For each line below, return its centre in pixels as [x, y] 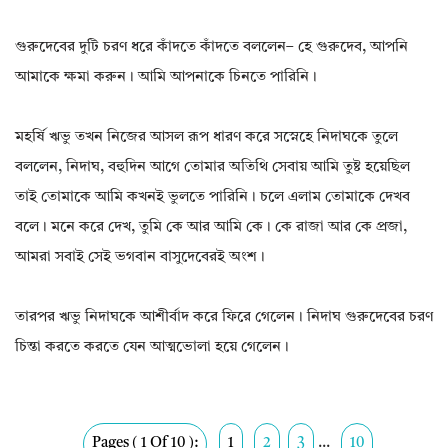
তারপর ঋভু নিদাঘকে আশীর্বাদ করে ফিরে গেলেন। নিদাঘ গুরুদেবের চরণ [224, 318]
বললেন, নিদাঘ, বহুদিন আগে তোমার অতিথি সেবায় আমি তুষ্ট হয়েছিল [212, 168]
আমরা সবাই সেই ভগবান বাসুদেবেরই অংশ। [140, 258]
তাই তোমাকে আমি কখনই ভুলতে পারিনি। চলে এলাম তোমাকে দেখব [212, 198]
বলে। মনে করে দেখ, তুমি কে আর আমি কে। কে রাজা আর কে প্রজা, [211, 228]
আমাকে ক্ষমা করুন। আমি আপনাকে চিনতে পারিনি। [166, 78]
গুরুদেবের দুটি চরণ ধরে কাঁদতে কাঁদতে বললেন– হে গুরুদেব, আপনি [211, 48]
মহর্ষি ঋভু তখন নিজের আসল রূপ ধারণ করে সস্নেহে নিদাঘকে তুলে [206, 138]
